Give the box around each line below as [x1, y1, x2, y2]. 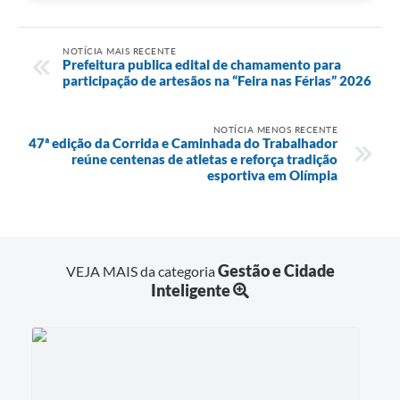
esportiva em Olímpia [207, 166, 337, 183]
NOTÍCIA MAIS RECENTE [62, 45, 176, 56]
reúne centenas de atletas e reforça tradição [71, 150, 337, 167]
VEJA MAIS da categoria [65, 262, 218, 279]
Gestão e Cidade [217, 260, 335, 280]
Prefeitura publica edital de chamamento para [62, 55, 341, 72]
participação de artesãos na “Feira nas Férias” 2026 [62, 71, 371, 88]
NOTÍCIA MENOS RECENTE [212, 123, 337, 135]
